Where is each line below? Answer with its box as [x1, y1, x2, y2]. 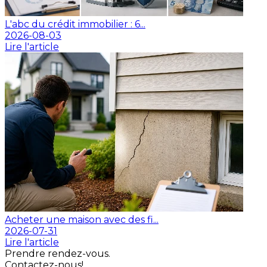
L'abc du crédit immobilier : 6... [5, 18, 145, 30]
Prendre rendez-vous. [5, 248, 110, 260]
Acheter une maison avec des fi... [5, 214, 159, 226]
